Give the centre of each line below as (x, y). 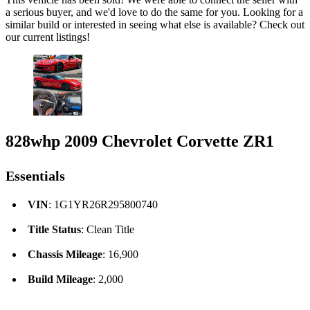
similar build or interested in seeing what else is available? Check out (155, 24)
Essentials (35, 176)
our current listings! (48, 37)
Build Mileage (60, 280)
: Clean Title (108, 230)
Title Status (54, 230)
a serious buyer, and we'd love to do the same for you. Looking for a (154, 12)
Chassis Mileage (65, 255)
